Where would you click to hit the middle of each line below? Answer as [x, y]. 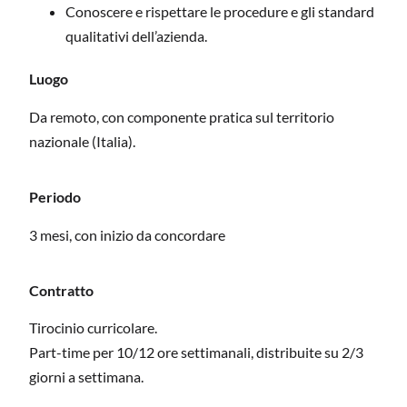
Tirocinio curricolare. [93, 328]
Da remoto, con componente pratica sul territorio [182, 116]
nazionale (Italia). [82, 141]
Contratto [61, 290]
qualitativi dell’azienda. [136, 36]
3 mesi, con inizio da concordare [127, 234]
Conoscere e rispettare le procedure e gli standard [220, 12]
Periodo [55, 197]
